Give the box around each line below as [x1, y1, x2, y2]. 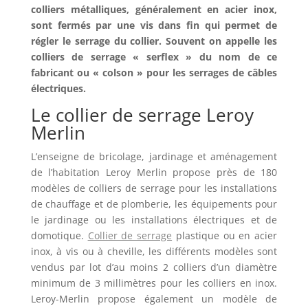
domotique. [30, 229, 88, 243]
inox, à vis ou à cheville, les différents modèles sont [30, 245, 278, 258]
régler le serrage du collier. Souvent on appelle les [30, 34, 278, 48]
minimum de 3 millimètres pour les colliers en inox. [30, 276, 278, 290]
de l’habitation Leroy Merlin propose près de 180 [30, 166, 278, 179]
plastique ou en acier [172, 229, 278, 243]
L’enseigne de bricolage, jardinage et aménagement [30, 150, 278, 164]
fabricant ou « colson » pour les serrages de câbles [30, 66, 278, 80]
